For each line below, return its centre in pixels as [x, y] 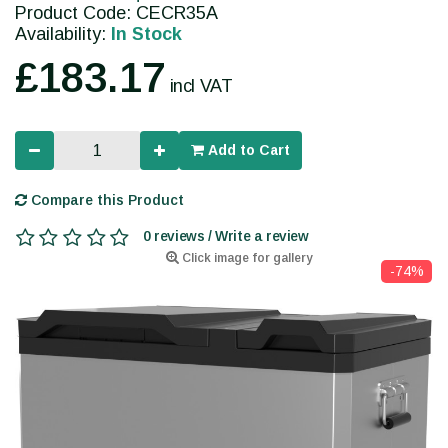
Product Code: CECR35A [116, 13]
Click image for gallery [245, 258]
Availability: [63, 34]
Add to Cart [247, 150]
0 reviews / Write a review [226, 236]
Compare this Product [105, 200]
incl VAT [201, 86]
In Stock [146, 34]
